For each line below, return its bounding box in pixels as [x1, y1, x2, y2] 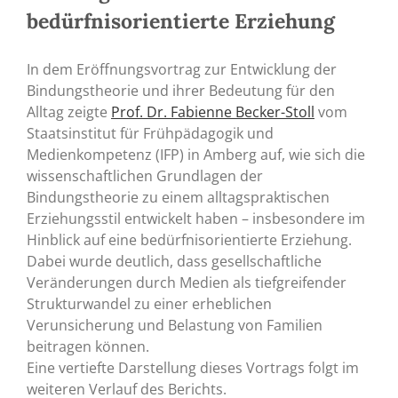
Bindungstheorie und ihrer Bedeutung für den [27, 80, 335, 100]
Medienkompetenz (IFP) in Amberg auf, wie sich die [27, 144, 365, 164]
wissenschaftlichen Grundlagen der [27, 165, 263, 186]
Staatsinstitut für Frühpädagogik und [27, 123, 274, 143]
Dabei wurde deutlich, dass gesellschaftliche [27, 251, 322, 271]
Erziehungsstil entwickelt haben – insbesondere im [27, 208, 365, 228]
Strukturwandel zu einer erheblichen [27, 293, 272, 314]
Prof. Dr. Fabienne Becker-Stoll [111, 101, 314, 122]
